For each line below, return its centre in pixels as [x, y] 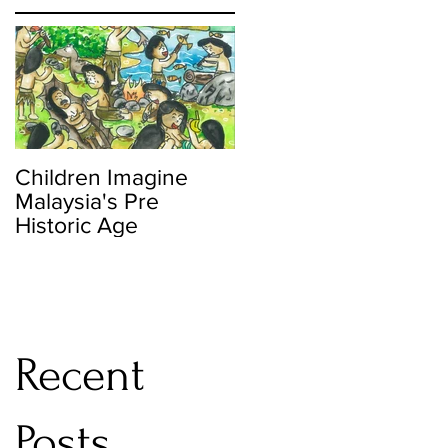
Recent [80, 375]
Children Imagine [101, 177]
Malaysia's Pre [87, 201]
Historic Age [76, 225]
